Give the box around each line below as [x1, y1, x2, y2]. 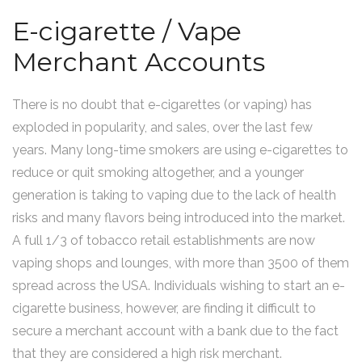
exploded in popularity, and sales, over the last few [12, 120, 313, 135]
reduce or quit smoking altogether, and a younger [12, 165, 304, 180]
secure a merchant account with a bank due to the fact [12, 323, 339, 339]
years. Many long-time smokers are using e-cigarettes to [12, 142, 348, 158]
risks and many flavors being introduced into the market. [12, 210, 345, 225]
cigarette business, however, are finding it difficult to [12, 301, 316, 316]
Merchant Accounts [12, 46, 265, 78]
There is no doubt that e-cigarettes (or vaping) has [12, 97, 312, 112]
